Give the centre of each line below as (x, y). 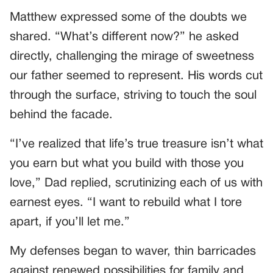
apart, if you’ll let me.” (70, 222)
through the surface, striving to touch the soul (133, 95)
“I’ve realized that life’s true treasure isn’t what (136, 144)
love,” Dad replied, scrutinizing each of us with (136, 183)
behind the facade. (61, 115)
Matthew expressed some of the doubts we (128, 17)
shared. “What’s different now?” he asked (124, 37)
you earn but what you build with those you (127, 164)
